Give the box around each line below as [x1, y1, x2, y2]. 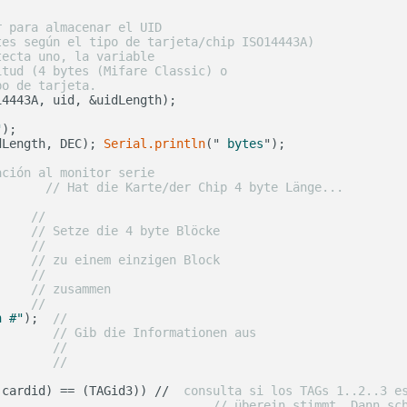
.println [147, 136, 205, 152]
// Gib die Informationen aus [53, 325, 256, 341]
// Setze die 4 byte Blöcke [31, 223, 220, 239]
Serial [104, 136, 147, 152]
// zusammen [31, 282, 111, 297]
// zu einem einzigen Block [31, 253, 220, 268]
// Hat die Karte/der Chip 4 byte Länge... [45, 180, 343, 195]
